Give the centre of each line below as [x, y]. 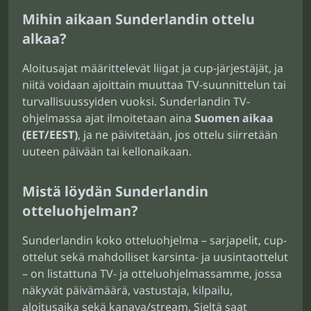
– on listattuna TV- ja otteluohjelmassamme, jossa [152, 274]
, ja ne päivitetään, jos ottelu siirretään [178, 135]
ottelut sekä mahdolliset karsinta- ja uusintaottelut [155, 257]
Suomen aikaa [234, 118]
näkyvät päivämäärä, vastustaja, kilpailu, [127, 290]
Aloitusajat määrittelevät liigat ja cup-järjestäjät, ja [153, 68]
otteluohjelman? [80, 211]
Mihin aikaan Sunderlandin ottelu [138, 19]
